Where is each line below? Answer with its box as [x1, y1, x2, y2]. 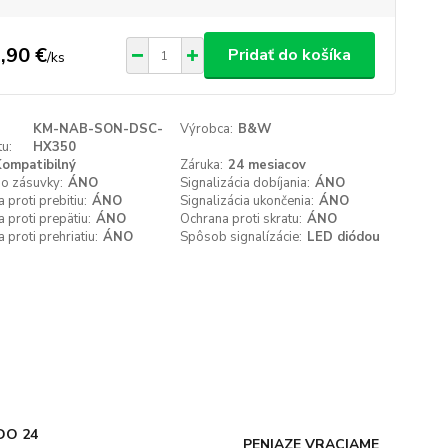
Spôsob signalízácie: [180, 228, 303, 246]
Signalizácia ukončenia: [180, 192, 315, 210]
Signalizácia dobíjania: [180, 174, 311, 192]
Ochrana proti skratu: [180, 210, 303, 228]
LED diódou [307, 228, 381, 246]
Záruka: [180, 156, 224, 174]
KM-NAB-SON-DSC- [33, 120, 164, 138]
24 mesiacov [228, 156, 307, 174]
